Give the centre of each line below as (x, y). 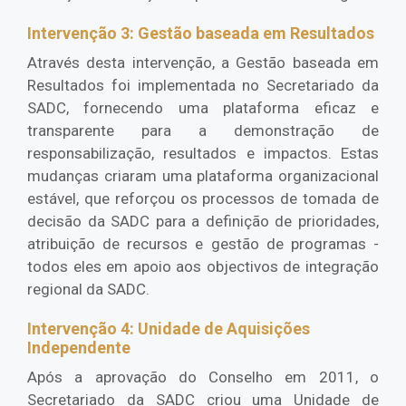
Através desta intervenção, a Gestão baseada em (203, 63)
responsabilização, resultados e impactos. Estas (203, 154)
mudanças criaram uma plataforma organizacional (203, 176)
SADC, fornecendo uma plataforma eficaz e (203, 108)
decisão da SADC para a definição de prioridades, (203, 222)
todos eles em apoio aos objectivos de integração (203, 267)
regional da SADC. (88, 290)
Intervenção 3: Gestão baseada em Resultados (201, 34)
